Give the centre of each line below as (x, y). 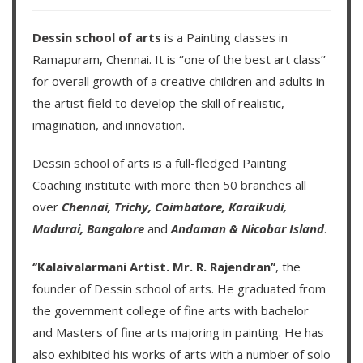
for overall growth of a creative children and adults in (179, 81)
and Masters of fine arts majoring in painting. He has (178, 333)
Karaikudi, (258, 207)
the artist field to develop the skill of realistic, (158, 103)
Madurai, (60, 229)
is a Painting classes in (224, 38)
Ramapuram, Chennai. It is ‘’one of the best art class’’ (179, 60)
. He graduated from (269, 289)
